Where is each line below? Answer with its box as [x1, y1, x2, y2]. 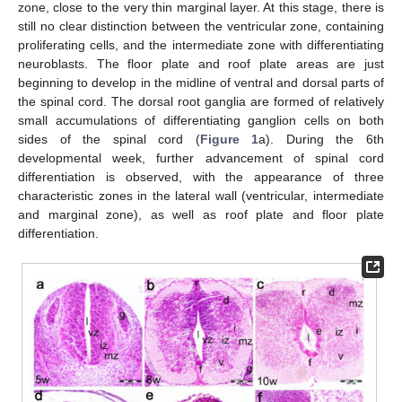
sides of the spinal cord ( [18, 132, 200, 146]
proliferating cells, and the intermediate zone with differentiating [18, 38, 384, 52]
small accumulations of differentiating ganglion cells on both [18, 113, 384, 127]
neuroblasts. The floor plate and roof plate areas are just [18, 57, 384, 71]
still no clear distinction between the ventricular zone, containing [18, 19, 384, 33]
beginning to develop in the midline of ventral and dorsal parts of [18, 75, 384, 90]
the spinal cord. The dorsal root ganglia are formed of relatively [18, 94, 384, 109]
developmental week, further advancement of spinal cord [18, 151, 384, 165]
